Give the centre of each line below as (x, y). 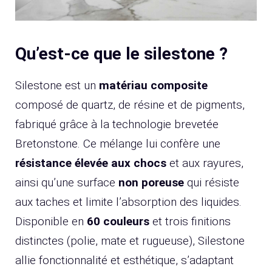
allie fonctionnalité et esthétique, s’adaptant (124, 260)
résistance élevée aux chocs (91, 163)
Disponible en (51, 222)
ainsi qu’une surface (67, 183)
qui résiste (212, 183)
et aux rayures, (205, 163)
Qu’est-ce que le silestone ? (121, 54)
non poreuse (151, 183)
